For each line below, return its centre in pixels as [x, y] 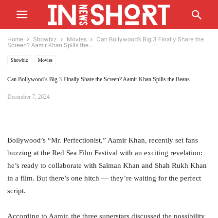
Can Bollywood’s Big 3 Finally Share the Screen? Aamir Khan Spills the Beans [99, 79]
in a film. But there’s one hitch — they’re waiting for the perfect [104, 178]
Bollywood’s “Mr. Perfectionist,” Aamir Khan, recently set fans [103, 140]
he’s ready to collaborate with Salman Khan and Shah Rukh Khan [107, 165]
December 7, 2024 [28, 97]
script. [17, 191]
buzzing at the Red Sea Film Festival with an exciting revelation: [105, 153]
